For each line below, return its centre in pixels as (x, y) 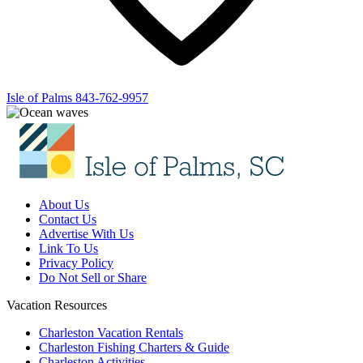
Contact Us (68, 219)
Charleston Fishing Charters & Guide (134, 347)
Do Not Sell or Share (93, 277)
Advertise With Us (86, 233)
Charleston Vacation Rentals (111, 332)
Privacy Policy (76, 263)
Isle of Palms (39, 97)
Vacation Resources (57, 305)
